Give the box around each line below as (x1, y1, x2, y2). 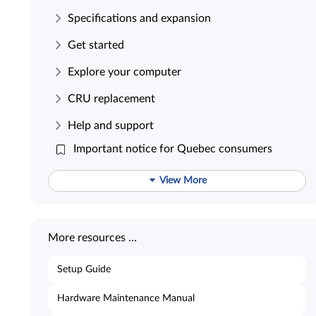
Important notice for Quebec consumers (73, 143, 272, 154)
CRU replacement (68, 92, 155, 104)
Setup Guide (57, 265, 111, 274)
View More (157, 176, 207, 186)
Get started (68, 39, 124, 51)
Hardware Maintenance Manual (57, 293, 195, 303)
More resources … (48, 232, 137, 243)
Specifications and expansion (68, 12, 211, 24)
